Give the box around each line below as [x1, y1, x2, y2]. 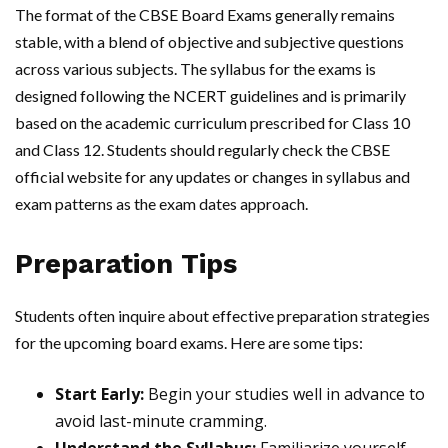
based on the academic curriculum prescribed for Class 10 [15, 113, 410, 133]
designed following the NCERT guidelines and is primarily [15, 86, 406, 106]
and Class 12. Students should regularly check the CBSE [15, 140, 390, 160]
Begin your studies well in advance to [144, 383, 425, 406]
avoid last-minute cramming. [55, 410, 267, 433]
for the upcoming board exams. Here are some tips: [15, 333, 363, 353]
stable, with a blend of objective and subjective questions [15, 32, 404, 52]
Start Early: [55, 383, 144, 406]
